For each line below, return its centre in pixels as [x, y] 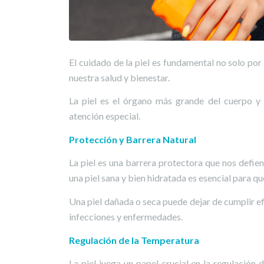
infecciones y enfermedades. [126, 217]
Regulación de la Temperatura [134, 240]
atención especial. [105, 116]
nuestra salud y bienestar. [120, 77]
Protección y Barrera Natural [133, 139]
